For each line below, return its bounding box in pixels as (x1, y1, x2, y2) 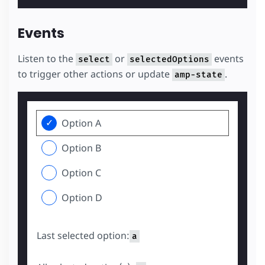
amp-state (174, 70, 222, 80)
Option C (62, 166, 101, 180)
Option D (62, 191, 102, 205)
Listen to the (18, 52, 76, 66)
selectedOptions (130, 54, 209, 65)
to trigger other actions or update (18, 67, 172, 81)
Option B (62, 141, 101, 155)
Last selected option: (37, 229, 130, 243)
